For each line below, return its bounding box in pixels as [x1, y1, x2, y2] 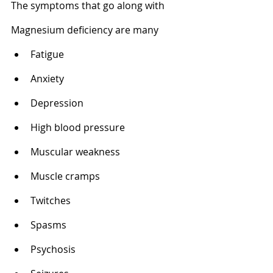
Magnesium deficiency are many [11, 23, 158, 37]
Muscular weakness [30, 144, 122, 158]
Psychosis [30, 242, 78, 256]
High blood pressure [30, 120, 127, 134]
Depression [30, 96, 86, 110]
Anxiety [30, 71, 66, 85]
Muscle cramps [30, 169, 102, 183]
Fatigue [30, 47, 66, 61]
